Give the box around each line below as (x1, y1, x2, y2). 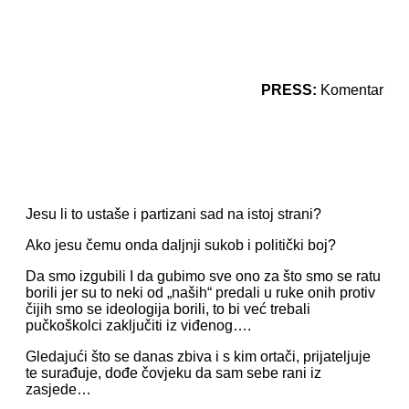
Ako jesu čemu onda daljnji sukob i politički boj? (26, 237, 336, 253)
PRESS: (261, 82, 320, 98)
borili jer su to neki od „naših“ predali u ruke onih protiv (26, 285, 375, 300)
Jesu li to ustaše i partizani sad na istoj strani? (26, 206, 321, 222)
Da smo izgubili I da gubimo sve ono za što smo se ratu (26, 268, 381, 284)
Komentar (320, 82, 383, 98)
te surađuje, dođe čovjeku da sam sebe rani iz (26, 365, 321, 381)
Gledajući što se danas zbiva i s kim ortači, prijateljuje (26, 349, 371, 364)
